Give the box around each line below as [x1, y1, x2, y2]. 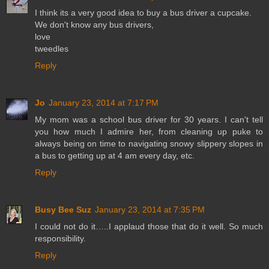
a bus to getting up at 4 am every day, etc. [35, 151, 195, 161]
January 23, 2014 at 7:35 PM [95, 205, 205, 215]
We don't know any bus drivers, [35, 20, 154, 30]
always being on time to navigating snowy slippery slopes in [35, 139, 263, 149]
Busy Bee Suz [35, 205, 91, 215]
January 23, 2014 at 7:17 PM [49, 98, 159, 108]
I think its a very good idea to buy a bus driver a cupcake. [35, 8, 252, 18]
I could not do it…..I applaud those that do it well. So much [35, 222, 263, 232]
